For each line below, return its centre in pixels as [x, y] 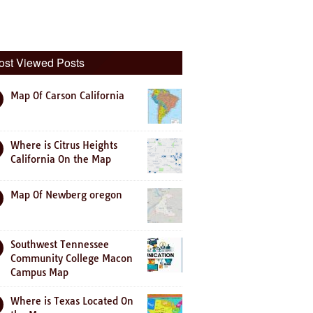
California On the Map [61, 159]
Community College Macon [72, 259]
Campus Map [39, 272]
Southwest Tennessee [60, 245]
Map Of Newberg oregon [66, 195]
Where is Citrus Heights [64, 145]
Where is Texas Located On [72, 301]
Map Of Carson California [67, 96]
